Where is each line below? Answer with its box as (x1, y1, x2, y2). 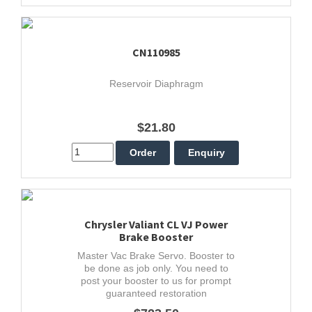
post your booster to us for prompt (81, 274, 231, 286)
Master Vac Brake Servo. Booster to (77, 249, 235, 261)
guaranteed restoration (105, 287, 207, 299)
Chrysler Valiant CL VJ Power (84, 217, 228, 231)
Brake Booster (119, 229, 193, 244)
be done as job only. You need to (84, 262, 228, 274)
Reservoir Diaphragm (109, 77, 203, 89)
